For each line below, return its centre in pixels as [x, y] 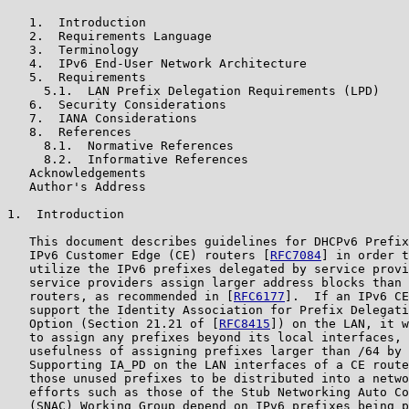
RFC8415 [245, 323]
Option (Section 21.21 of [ [113, 323]
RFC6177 [259, 296]
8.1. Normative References [121, 145]
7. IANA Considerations [102, 118]
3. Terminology [73, 49]
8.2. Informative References [128, 159]
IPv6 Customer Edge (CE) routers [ [139, 255]
